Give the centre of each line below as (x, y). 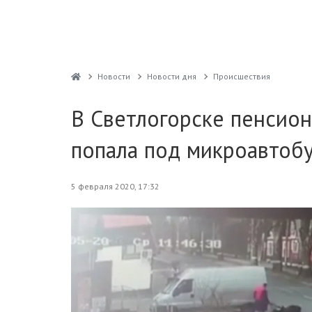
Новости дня (171, 76)
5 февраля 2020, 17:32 (115, 186)
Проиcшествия (241, 76)
